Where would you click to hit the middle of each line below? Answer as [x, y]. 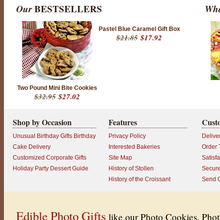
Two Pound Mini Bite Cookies [57, 88]
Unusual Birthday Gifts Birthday [54, 136]
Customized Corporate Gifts [50, 158]
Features [123, 122]
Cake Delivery [32, 147]
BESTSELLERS [68, 9]
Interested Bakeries [134, 147]
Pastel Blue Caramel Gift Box [139, 29]
